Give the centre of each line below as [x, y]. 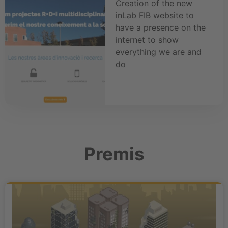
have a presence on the [160, 27]
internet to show [147, 39]
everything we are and [158, 52]
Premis [114, 153]
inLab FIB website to [154, 15]
